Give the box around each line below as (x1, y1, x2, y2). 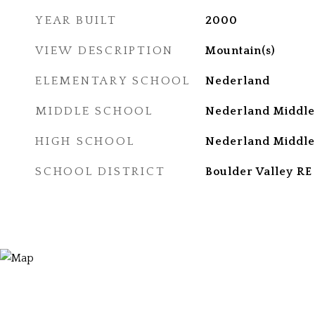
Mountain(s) (205, 44, 276, 57)
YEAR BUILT (35, 14, 117, 27)
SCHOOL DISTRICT (35, 165, 166, 178)
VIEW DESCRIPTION (35, 44, 174, 57)
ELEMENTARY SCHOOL (35, 75, 191, 87)
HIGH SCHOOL (35, 135, 135, 148)
